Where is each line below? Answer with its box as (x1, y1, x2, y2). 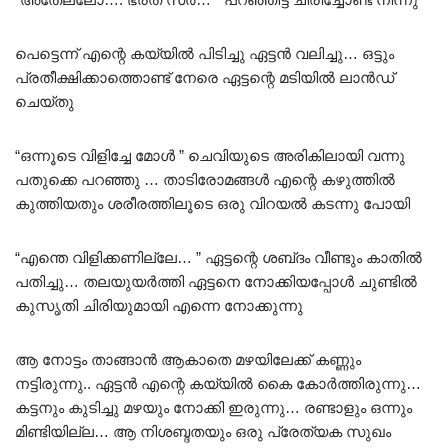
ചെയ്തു (15, 93, 74, 111)
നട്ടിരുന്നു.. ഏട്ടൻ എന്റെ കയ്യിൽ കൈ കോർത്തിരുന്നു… (15, 375, 421, 393)
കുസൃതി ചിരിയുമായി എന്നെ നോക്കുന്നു (15, 297, 303, 315)
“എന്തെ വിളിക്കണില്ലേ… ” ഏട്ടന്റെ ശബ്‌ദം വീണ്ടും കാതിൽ (15, 249, 422, 267)
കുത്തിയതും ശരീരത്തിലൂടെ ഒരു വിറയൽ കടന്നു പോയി (15, 195, 410, 213)
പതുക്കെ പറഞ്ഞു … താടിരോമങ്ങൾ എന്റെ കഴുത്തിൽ (15, 171, 395, 189)
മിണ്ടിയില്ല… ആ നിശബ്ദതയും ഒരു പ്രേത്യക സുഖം (15, 423, 391, 441)
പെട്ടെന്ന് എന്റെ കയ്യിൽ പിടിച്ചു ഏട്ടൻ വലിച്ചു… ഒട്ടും (15, 45, 394, 63)
